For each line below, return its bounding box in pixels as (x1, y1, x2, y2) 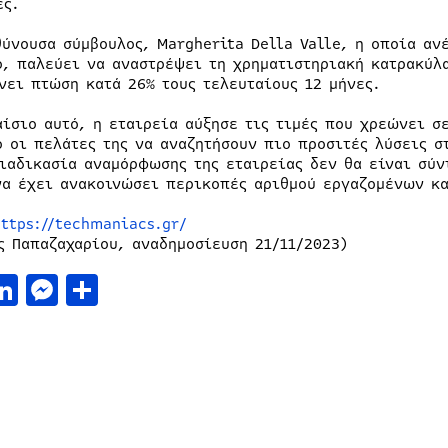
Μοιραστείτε (97, 267, 291, 313)
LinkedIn (17, 267, 156, 313)
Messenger (57, 267, 218, 313)
